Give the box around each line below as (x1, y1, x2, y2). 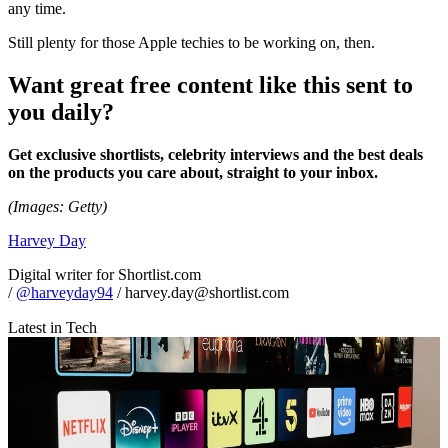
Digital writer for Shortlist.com (8, 266, 201, 284)
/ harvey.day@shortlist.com (113, 284, 289, 302)
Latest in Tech (8, 319, 97, 337)
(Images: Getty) (8, 198, 107, 216)
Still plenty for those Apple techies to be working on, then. (8, 34, 379, 52)
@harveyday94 (16, 284, 113, 302)
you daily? (8, 99, 114, 126)
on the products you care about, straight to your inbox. (8, 164, 378, 182)
